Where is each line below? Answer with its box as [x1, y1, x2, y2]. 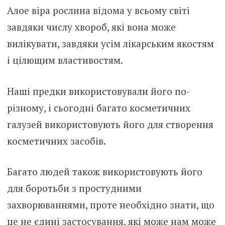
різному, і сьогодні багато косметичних [7, 101, 190, 114]
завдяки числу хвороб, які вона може [7, 21, 176, 34]
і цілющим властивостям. [7, 54, 123, 67]
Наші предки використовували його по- [7, 84, 190, 97]
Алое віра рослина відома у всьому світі [7, 4, 190, 17]
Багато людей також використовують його [7, 165, 202, 178]
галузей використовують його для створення [7, 118, 213, 131]
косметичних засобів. [7, 134, 106, 147]
